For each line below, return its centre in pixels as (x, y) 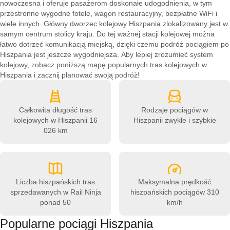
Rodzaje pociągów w (175, 110)
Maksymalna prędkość (175, 182)
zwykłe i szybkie (189, 120)
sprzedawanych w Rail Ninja (55, 192)
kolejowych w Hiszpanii (50, 120)
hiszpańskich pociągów (167, 192)
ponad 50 (55, 202)
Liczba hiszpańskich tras (55, 182)
